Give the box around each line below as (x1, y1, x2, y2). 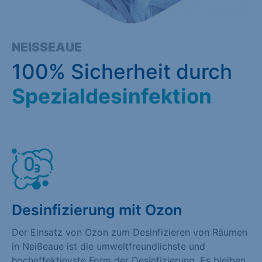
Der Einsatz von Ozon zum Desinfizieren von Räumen (12, 226, 247, 238)
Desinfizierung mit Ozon (12, 201, 182, 219)
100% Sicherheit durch (12, 58, 232, 84)
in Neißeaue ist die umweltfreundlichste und (12, 240, 205, 252)
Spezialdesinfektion (12, 83, 212, 108)
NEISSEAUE (12, 39, 74, 54)
